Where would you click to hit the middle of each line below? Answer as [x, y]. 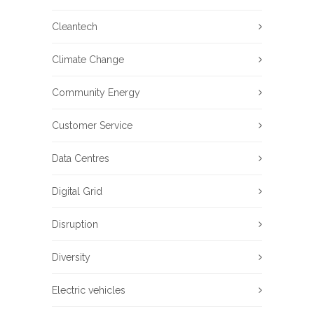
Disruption [75, 225]
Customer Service [92, 126]
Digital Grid [77, 192]
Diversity [71, 258]
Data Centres [81, 159]
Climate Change [88, 60]
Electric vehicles [89, 291]
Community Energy [96, 93]
